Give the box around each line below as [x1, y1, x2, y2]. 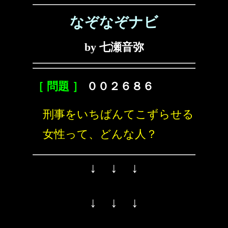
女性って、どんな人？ [43, 128, 157, 140]
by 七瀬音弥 [84, 41, 144, 53]
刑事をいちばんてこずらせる [43, 108, 194, 121]
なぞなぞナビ [70, 14, 158, 30]
